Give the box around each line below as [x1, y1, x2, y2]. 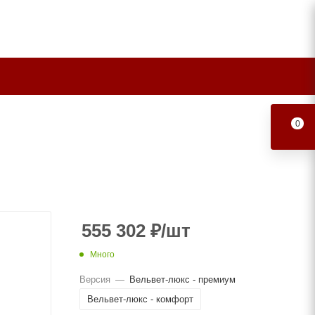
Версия [79, 274, 110, 285]
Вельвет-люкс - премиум [129, 274, 236, 285]
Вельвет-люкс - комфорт [87, 293, 193, 304]
